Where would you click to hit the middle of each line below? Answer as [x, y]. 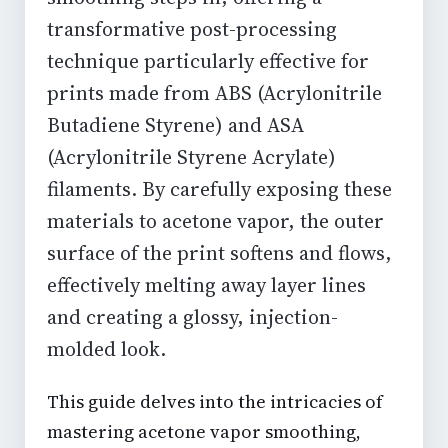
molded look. [106, 348]
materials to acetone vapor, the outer [215, 220]
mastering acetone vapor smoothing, [204, 431]
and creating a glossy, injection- [192, 316]
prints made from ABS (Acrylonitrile [214, 92]
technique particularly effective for [208, 60]
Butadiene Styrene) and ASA [175, 124]
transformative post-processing [192, 28]
